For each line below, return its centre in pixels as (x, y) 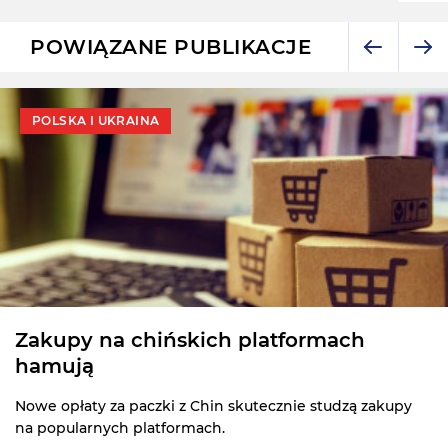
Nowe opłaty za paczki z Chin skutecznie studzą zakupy (213, 405)
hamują (54, 365)
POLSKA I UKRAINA (96, 120)
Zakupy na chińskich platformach (190, 339)
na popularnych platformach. (120, 427)
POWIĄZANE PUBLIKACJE (170, 46)
